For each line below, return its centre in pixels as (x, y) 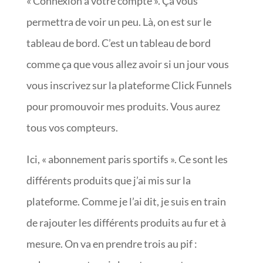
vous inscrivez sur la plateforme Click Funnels (129, 85)
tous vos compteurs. (72, 127)
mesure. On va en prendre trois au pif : (112, 243)
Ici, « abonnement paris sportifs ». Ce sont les (127, 159)
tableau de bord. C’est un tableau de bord (118, 43)
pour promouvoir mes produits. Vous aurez (123, 106)
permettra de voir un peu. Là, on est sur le (119, 21)
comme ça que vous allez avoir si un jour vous (127, 64)
